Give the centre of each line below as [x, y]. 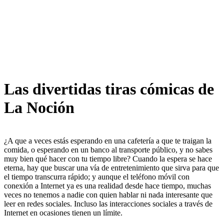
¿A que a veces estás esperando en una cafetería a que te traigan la [108, 141]
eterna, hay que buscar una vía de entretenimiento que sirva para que [111, 168]
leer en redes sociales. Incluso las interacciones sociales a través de [108, 204]
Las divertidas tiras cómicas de [109, 89]
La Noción [39, 107]
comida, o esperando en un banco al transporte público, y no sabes [108, 150]
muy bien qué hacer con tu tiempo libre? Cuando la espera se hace [108, 159]
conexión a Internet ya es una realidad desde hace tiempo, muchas [107, 186]
